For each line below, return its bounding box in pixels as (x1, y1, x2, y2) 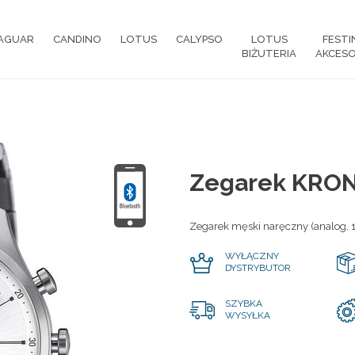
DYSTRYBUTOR (225, 261, 291, 273)
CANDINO (53, 33, 101, 45)
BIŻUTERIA (242, 48, 296, 59)
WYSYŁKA (225, 309, 270, 321)
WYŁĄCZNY (225, 250, 279, 261)
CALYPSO (176, 33, 223, 45)
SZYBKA (225, 297, 262, 309)
